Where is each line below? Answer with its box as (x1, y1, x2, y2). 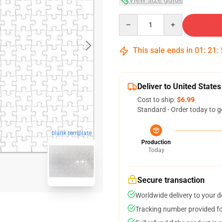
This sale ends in (131, 46, 195, 55)
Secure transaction (137, 175, 205, 185)
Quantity (118, 14, 146, 22)
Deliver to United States (137, 82, 221, 91)
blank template (51, 129, 92, 137)
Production (141, 139, 171, 146)
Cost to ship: (137, 96, 177, 104)
